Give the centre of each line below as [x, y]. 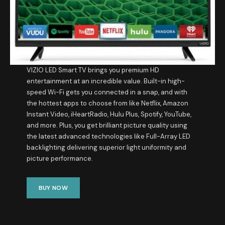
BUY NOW [53, 188]
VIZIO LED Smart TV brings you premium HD [93, 70]
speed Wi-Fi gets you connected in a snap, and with [107, 92]
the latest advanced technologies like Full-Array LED [108, 137]
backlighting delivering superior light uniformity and [106, 148]
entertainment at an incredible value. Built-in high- [105, 81]
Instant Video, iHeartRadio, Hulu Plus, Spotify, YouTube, [109, 115]
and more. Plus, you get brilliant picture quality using [107, 126]
